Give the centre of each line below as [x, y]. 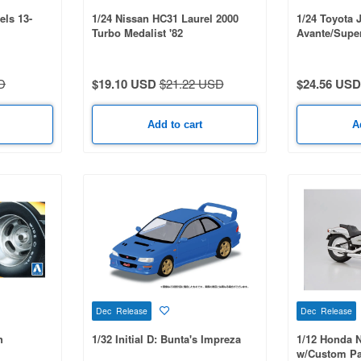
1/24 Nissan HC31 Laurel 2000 [165, 18]
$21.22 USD [191, 83]
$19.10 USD [124, 83]
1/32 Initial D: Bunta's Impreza [166, 338]
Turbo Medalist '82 [137, 32]
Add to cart [174, 124]
